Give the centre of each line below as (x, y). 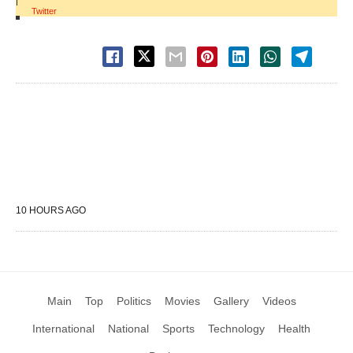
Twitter (44, 11)
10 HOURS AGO (51, 211)
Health (294, 329)
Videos (279, 301)
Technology (236, 329)
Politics (134, 301)
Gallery (231, 301)
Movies (182, 301)
